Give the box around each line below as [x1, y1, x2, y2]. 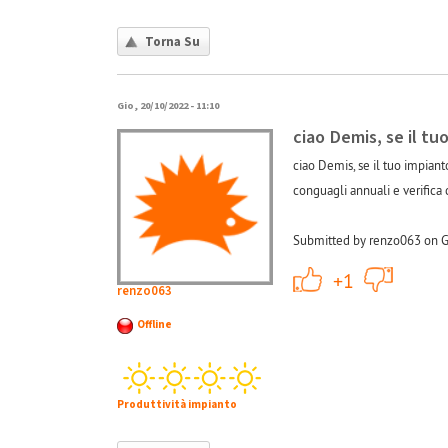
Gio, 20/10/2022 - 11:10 [117, 97, 219, 113]
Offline [137, 317, 172, 333]
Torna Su [145, 32, 200, 51]
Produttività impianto [117, 397, 237, 413]
